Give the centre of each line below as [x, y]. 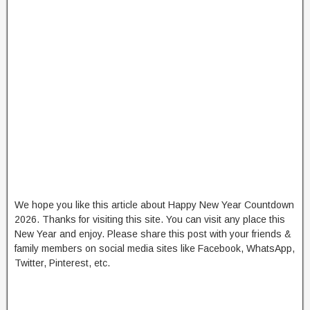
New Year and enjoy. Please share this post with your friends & [153, 234]
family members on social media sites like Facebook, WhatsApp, [155, 248]
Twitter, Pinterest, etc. [62, 263]
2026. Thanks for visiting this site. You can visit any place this [150, 219]
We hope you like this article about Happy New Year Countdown [154, 204]
